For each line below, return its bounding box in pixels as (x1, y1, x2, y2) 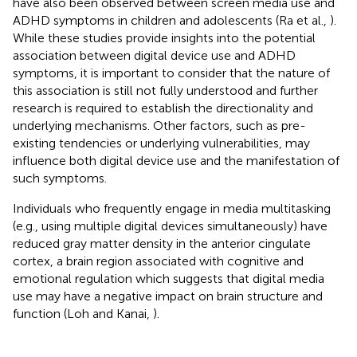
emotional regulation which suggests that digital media (13, 270, 324, 286)
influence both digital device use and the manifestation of (13, 152, 339, 168)
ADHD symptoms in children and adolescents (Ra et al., (13, 12, 330, 28)
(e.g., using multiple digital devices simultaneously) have (13, 218, 328, 233)
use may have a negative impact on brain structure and (13, 288, 323, 304)
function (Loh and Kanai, (13, 305, 153, 321)
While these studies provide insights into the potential (13, 29, 316, 45)
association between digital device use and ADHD (13, 47, 296, 63)
